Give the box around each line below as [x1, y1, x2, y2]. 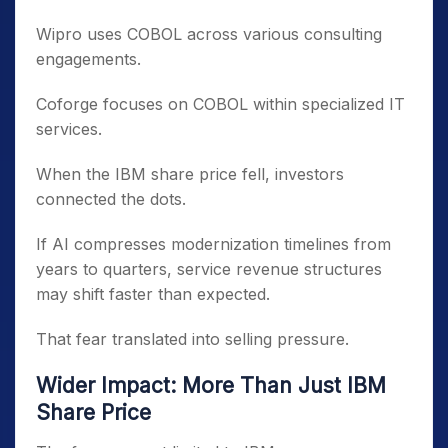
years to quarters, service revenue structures [36, 259, 382, 279]
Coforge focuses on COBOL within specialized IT [36, 94, 405, 114]
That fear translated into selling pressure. [36, 329, 349, 349]
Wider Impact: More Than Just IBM [36, 373, 386, 398]
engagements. [36, 49, 141, 69]
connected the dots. [36, 189, 186, 209]
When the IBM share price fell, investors [36, 164, 344, 184]
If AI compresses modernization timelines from [36, 234, 391, 254]
